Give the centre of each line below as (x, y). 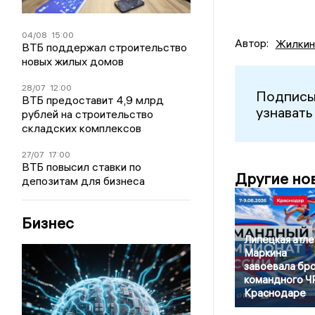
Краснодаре (275, 293)
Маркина (265, 253)
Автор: (251, 43)
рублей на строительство (88, 114)
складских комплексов (82, 128)
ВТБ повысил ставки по (82, 166)
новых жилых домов (73, 61)
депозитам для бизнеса (84, 180)
